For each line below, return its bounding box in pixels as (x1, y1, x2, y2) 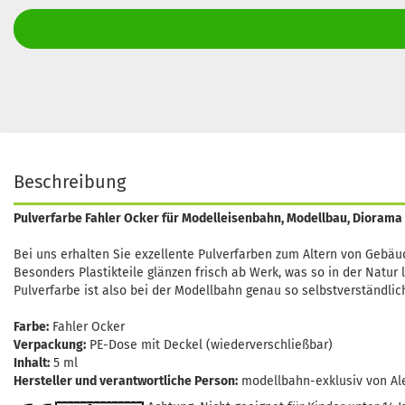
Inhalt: (14, 355, 50, 371)
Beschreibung (14, 171, 126, 193)
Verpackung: (14, 337, 86, 353)
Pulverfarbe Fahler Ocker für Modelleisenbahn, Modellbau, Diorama (14, 211, 402, 226)
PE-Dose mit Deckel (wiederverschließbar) (86, 337, 333, 353)
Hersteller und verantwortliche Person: (14, 373, 238, 389)
